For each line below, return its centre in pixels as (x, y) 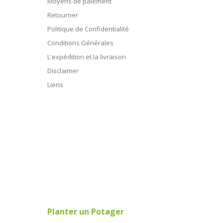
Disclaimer (63, 70)
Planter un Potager (86, 211)
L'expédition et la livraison (87, 56)
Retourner (63, 15)
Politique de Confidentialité (88, 29)
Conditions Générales (81, 43)
